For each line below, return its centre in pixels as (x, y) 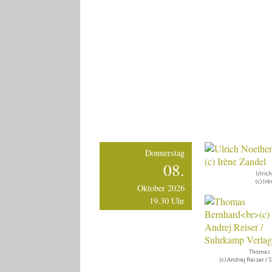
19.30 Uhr (167, 200)
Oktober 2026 (161, 188)
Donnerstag (165, 152)
